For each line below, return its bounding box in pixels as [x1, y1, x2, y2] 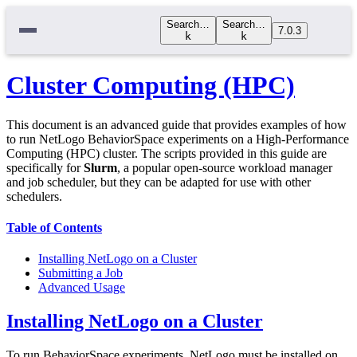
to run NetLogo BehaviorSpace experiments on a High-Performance [6, 131, 349, 146]
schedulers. [6, 189, 62, 203]
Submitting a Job [38, 266, 123, 280]
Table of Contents [6, 221, 102, 235]
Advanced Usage [38, 280, 125, 295]
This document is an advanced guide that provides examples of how [6, 117, 347, 131]
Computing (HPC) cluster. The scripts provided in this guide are [6, 146, 327, 160]
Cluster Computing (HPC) [6, 71, 295, 100]
